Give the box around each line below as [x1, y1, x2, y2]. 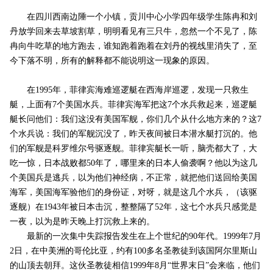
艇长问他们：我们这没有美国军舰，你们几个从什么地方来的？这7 [9, 115, 261, 124]
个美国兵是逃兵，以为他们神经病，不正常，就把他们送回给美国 [9, 173, 257, 183]
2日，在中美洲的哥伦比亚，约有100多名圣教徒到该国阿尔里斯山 [9, 246, 257, 256]
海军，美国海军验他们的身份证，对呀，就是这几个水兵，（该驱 [9, 188, 257, 197]
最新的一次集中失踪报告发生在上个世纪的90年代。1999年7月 [9, 232, 261, 241]
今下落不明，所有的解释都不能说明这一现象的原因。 [9, 56, 214, 66]
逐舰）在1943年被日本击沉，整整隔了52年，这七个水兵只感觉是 [9, 202, 257, 212]
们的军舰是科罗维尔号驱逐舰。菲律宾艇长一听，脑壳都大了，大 [9, 144, 257, 154]
